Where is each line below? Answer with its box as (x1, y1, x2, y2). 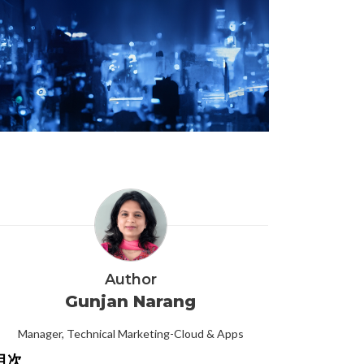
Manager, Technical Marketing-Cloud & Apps (17, 327, 244, 341)
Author (104, 271, 157, 289)
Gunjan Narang (65, 292, 197, 312)
